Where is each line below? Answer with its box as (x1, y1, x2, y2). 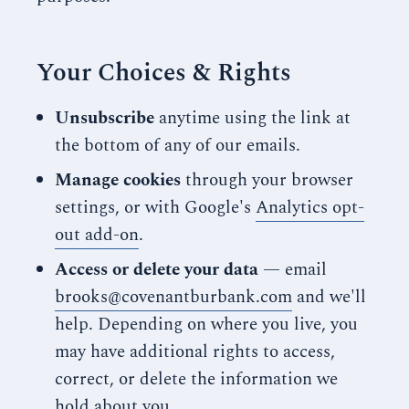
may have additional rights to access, (55, 339, 335, 365)
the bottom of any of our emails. (55, 132, 300, 159)
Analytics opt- (256, 194, 364, 221)
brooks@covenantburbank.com (55, 284, 292, 310)
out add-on (55, 222, 139, 248)
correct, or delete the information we (55, 366, 338, 393)
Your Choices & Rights (37, 54, 291, 92)
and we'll (292, 284, 366, 310)
